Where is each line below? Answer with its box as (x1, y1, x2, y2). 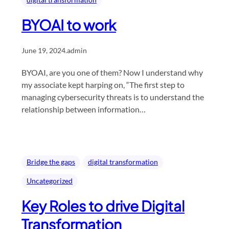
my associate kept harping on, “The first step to (21, 80, 185, 90)
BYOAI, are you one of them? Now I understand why (21, 67, 203, 78)
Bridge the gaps (27, 157, 75, 167)
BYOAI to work (21, 16, 116, 34)
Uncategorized (27, 176, 73, 186)
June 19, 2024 (21, 46, 65, 55)
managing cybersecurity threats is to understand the (21, 92, 204, 102)
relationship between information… (21, 104, 146, 114)
